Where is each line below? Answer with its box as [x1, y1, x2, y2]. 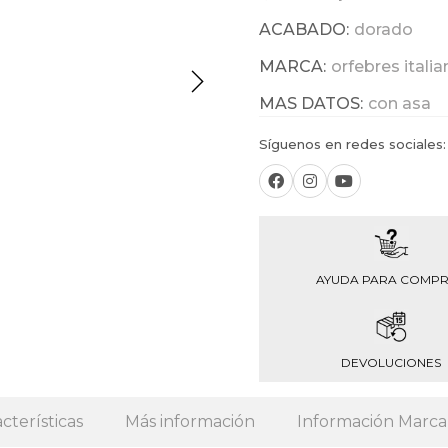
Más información [125, 412, 255, 431]
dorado [354, 20, 413, 39]
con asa [368, 94, 431, 113]
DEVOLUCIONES [341, 355, 441, 370]
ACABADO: [259, 20, 349, 39]
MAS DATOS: [259, 94, 363, 113]
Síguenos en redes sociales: [259, 136, 446, 152]
